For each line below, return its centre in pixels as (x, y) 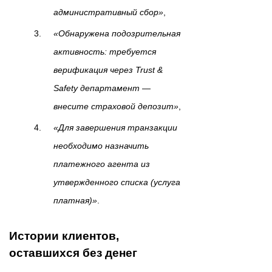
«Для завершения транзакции (115, 128)
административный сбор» (108, 12)
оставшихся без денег (73, 253)
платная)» (75, 201)
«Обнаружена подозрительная (117, 34)
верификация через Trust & (108, 70)
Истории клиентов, (64, 236)
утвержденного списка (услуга (117, 182)
